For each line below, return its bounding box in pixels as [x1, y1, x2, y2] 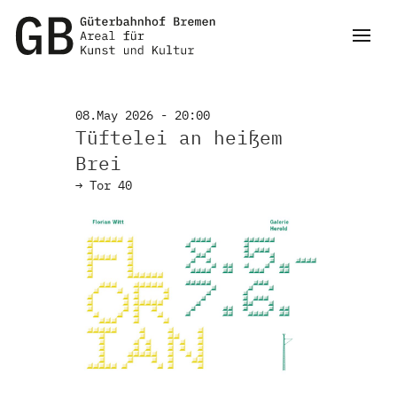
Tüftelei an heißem [75, 125, 283, 150]
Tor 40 [90, 177, 132, 193]
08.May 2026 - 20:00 [75, 107, 210, 123]
